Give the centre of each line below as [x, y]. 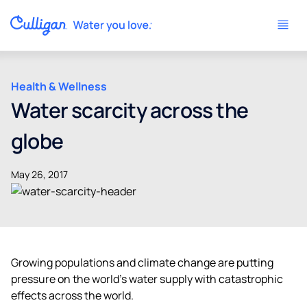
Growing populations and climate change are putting [142, 262]
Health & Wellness [59, 86]
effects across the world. [72, 295]
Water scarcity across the [130, 110]
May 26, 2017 [39, 174]
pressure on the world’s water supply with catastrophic [147, 279]
